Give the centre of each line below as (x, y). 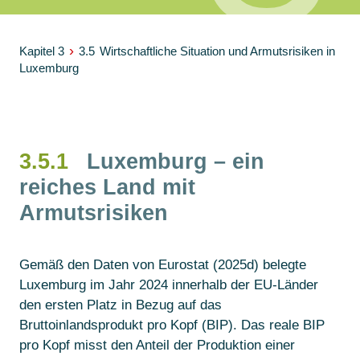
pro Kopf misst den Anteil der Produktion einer (157, 345)
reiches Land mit (107, 187)
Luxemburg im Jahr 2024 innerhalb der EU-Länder (169, 284)
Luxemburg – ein (176, 161)
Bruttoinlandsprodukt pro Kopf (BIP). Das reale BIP (172, 325)
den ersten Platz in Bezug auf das (121, 305)
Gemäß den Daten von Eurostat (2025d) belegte (163, 264)
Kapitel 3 (42, 51)
